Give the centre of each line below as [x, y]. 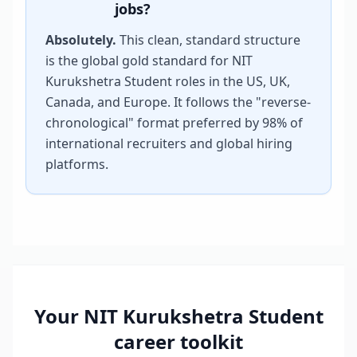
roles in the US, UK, [231, 81]
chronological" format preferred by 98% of [174, 123]
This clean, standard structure [208, 40]
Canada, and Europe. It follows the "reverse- [178, 102]
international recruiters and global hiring [169, 143]
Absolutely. [81, 40]
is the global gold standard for [139, 61]
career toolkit [178, 341]
